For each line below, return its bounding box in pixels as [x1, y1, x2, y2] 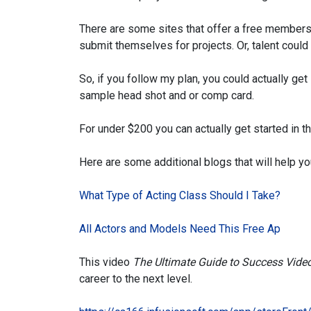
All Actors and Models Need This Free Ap [79, 222, 280, 235]
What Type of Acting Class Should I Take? [79, 189, 280, 202]
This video [79, 255, 133, 269]
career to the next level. [79, 272, 192, 285]
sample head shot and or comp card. [79, 89, 254, 102]
